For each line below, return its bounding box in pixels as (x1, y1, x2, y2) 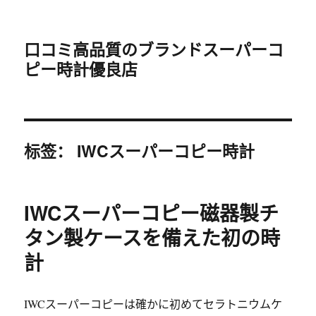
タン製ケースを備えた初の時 (24, 223, 281, 252)
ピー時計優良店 (24, 57, 138, 80)
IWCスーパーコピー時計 (77, 139, 255, 162)
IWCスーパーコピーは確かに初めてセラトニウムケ (24, 296, 283, 311)
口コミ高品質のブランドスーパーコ (24, 37, 284, 61)
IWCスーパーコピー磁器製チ (24, 198, 279, 227)
